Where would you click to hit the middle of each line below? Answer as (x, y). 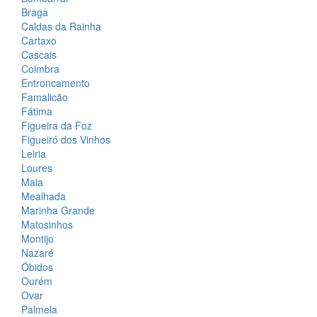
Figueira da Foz (57, 126)
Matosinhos (47, 225)
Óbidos (37, 267)
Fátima (37, 111)
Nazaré (38, 253)
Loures (37, 168)
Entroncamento (56, 83)
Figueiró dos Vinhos (66, 140)
